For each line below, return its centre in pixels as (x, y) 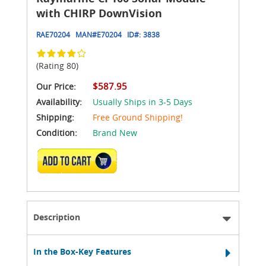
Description (57, 217)
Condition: (57, 132)
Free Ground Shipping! (138, 117)
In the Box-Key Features (82, 251)
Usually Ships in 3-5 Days (142, 102)
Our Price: (56, 86)
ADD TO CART (81, 164)
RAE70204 (53, 34)
